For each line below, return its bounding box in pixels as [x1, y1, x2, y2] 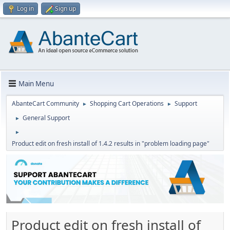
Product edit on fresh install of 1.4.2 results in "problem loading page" [12, 139, 209, 148]
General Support [23, 113, 70, 122]
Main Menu [18, 79, 54, 88]
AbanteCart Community [12, 99, 79, 108]
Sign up [55, 4, 76, 13]
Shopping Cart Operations [90, 99, 164, 108]
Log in [17, 4, 34, 13]
